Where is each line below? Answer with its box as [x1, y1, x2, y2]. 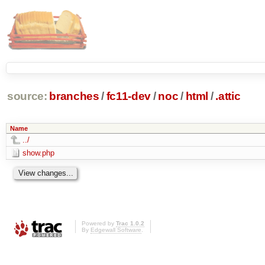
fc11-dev [106, 90, 151, 103]
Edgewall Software [91, 227, 141, 234]
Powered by [82, 220, 116, 227]
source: [7, 90, 47, 103]
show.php [22, 148, 54, 157]
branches [49, 90, 99, 103]
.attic [215, 90, 241, 103]
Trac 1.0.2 [116, 220, 144, 227]
